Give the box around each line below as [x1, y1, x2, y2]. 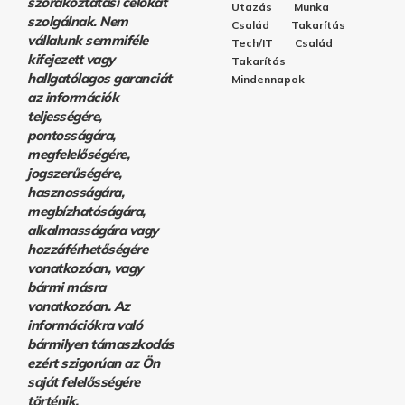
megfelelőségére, [27, 146, 129, 164]
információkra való [27, 316, 142, 334]
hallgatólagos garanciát [27, 70, 172, 88]
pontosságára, [27, 127, 116, 145]
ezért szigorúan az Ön [27, 354, 160, 372]
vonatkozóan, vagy [27, 259, 143, 278]
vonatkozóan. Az [27, 297, 130, 316]
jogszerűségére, [27, 165, 122, 183]
